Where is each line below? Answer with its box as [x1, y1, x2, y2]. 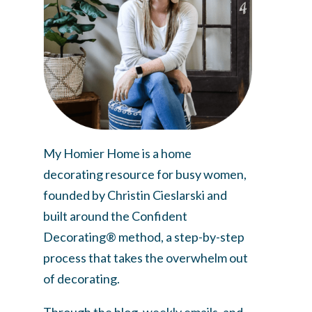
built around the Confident [43, 208, 187, 224]
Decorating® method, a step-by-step [43, 228, 244, 244]
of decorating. [43, 270, 120, 286]
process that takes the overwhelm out [43, 249, 248, 265]
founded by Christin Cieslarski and [43, 187, 227, 203]
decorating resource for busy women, [43, 166, 247, 182]
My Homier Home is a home [43, 145, 192, 161]
